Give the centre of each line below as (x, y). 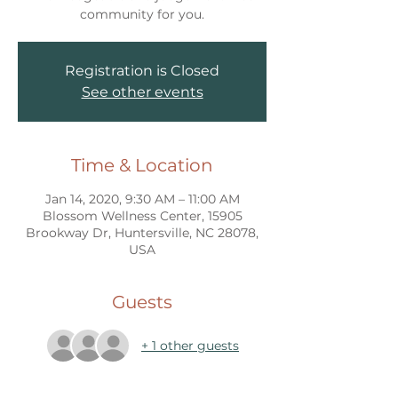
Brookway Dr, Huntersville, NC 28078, (142, 233)
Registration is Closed (142, 71)
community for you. (142, 14)
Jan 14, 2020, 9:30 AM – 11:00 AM (142, 199)
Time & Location (142, 165)
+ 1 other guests (190, 345)
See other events (142, 92)
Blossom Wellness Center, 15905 (142, 216)
